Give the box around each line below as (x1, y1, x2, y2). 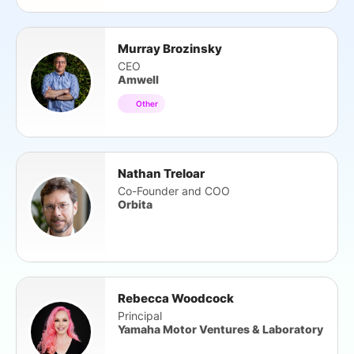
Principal (118, 309, 162, 322)
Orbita (118, 198, 153, 211)
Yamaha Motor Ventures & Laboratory (118, 322, 323, 336)
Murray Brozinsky (118, 41, 222, 56)
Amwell (118, 73, 159, 86)
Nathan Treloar (118, 166, 205, 181)
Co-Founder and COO (118, 184, 230, 198)
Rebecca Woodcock (118, 291, 234, 306)
